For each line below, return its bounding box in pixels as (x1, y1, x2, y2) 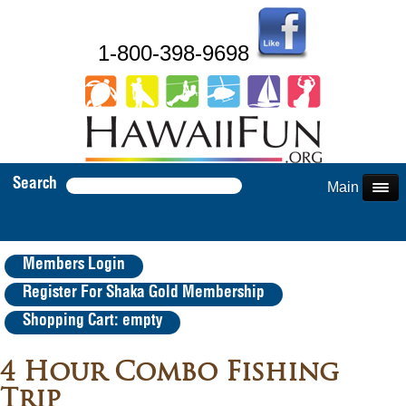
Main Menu (327, 179, 399, 195)
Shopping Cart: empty (23, 313, 162, 329)
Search (13, 176, 57, 192)
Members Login (23, 256, 125, 273)
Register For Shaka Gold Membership (23, 285, 265, 301)
